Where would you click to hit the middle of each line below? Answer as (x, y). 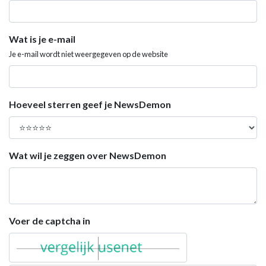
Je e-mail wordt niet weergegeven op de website (88, 54)
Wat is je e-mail (42, 39)
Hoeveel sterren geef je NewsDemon (90, 104)
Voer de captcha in (50, 220)
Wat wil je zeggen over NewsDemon (88, 155)
